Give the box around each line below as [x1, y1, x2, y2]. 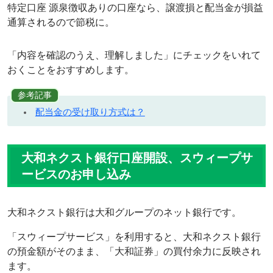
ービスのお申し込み [21, 168, 131, 182]
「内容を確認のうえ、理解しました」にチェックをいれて [7, 49, 261, 60]
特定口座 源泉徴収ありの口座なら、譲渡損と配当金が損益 [7, 2, 263, 13]
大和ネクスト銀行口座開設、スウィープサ [21, 151, 253, 165]
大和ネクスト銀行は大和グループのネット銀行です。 [7, 207, 241, 218]
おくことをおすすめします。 [7, 64, 134, 75]
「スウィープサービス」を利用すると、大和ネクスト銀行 [7, 232, 261, 243]
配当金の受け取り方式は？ [35, 107, 145, 118]
